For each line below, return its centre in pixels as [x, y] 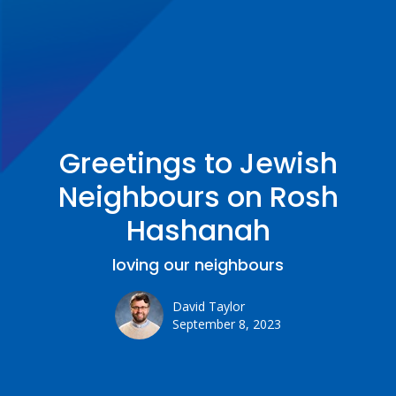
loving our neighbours [198, 265]
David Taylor [209, 307]
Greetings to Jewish [198, 164]
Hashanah [198, 231]
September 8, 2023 [227, 324]
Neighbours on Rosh [198, 197]
